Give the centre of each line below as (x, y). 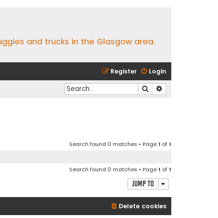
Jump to (143, 184)
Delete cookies (143, 206)
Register (124, 71)
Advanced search (188, 88)
